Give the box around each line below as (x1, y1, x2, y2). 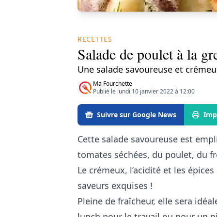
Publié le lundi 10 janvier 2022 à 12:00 (93, 87, 195, 95)
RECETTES (77, 34, 112, 44)
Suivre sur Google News (97, 109, 176, 119)
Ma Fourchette (93, 79, 132, 88)
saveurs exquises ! (77, 179, 153, 191)
